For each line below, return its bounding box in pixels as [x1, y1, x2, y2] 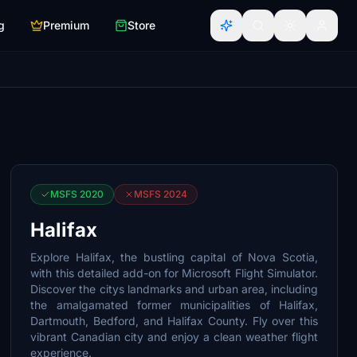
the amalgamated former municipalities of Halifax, [30, 298, 318, 312]
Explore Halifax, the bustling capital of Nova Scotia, [30, 250, 318, 264]
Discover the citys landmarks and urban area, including [30, 282, 318, 296]
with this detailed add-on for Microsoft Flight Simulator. [30, 266, 318, 280]
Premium [43, 18, 89, 32]
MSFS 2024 [134, 188, 188, 200]
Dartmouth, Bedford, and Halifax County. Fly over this [30, 314, 318, 328]
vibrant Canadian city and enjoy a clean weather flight [30, 330, 318, 343]
